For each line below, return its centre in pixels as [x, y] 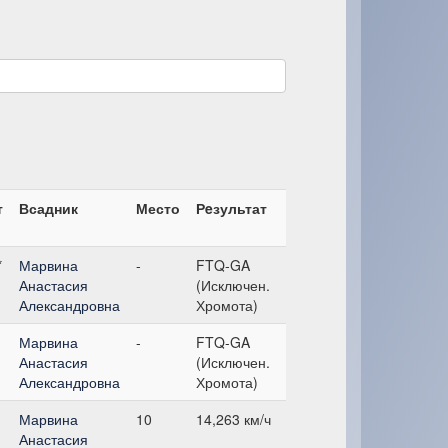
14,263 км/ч [233, 418]
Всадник [48, 207]
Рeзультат [231, 207]
